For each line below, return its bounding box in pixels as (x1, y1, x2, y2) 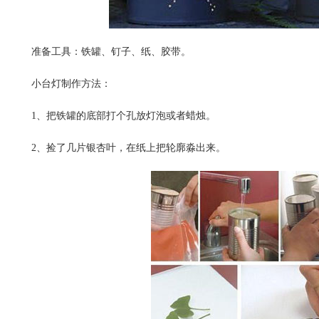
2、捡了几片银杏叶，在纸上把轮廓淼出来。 (31, 142, 226, 153)
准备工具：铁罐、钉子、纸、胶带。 (31, 46, 191, 57)
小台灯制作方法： (31, 78, 111, 89)
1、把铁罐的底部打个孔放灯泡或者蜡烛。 (31, 110, 216, 121)
